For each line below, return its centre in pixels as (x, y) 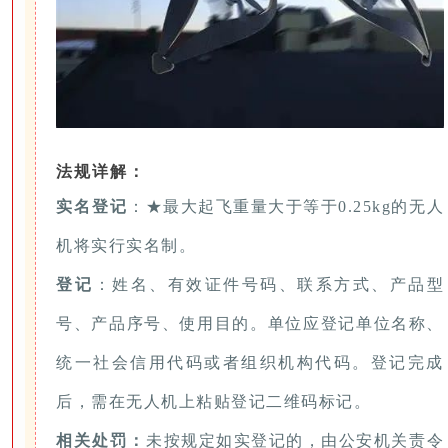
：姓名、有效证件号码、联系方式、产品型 (269, 284)
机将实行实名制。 (126, 245)
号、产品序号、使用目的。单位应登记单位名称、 (250, 323)
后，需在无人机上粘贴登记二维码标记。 (213, 401)
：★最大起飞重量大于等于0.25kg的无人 (286, 206)
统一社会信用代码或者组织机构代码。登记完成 (250, 362)
